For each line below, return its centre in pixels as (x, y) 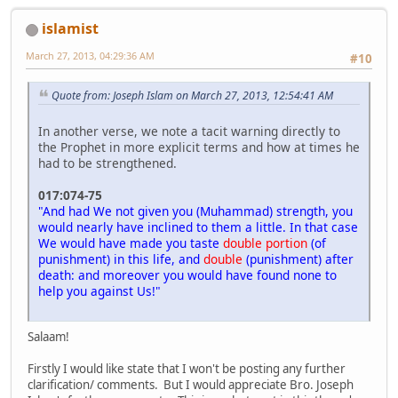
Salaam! (48, 337)
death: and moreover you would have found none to (187, 275)
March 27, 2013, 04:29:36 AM (90, 56)
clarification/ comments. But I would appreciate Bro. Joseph (191, 385)
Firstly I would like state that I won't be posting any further (187, 369)
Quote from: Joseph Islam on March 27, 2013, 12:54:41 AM (192, 95)
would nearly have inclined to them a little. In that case (198, 227)
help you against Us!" (101, 291)
